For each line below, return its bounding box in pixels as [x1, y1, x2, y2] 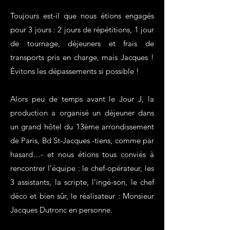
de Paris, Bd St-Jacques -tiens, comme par [10, 136, 154, 145]
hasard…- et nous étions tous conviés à [10, 149, 154, 159]
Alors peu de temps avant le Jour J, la [10, 94, 154, 104]
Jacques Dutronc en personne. [10, 205, 112, 215]
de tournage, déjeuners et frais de [10, 39, 154, 48]
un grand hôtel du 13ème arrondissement [10, 122, 154, 131]
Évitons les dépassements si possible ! [10, 66, 141, 76]
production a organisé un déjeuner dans [10, 108, 154, 118]
